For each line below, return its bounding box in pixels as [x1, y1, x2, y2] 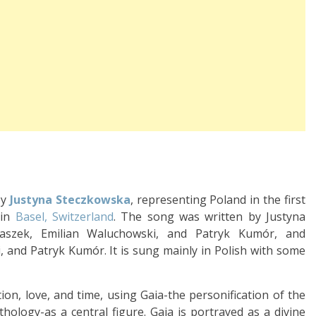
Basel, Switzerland [15, 208, 114, 224]
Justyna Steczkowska [9, 191, 130, 207]
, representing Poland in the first [130, 191, 306, 207]
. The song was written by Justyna [114, 208, 306, 224]
